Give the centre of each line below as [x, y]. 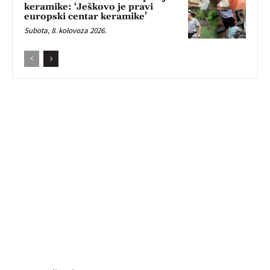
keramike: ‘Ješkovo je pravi [89, 7]
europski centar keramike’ [86, 17]
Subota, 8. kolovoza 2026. [65, 31]
